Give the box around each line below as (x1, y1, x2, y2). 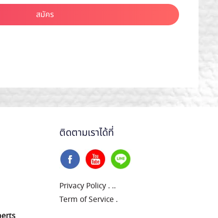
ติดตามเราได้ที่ (59, 126, 114, 140)
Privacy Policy (59, 180, 106, 192)
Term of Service (59, 194, 114, 205)
